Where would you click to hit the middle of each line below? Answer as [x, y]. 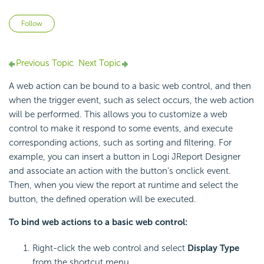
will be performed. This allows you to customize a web [118, 115]
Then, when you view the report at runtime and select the [123, 185]
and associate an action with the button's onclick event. [120, 171]
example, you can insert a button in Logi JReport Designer [125, 157]
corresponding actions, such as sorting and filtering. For [120, 143]
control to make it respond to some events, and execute [121, 129]
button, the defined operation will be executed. [103, 199]
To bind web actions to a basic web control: [98, 222]
